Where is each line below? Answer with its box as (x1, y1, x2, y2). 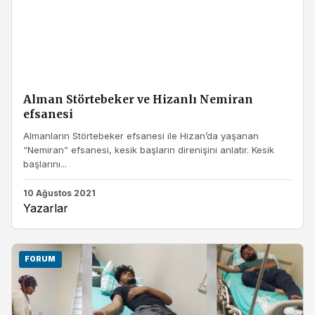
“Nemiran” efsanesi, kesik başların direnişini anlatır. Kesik (23, 143, 274, 155)
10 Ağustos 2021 (23, 188, 96, 199)
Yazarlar (23, 201, 68, 216)
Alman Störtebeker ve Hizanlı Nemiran (23, 92, 253, 106)
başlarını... (23, 157, 67, 169)
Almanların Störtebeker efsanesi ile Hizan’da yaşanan (23, 129, 259, 141)
